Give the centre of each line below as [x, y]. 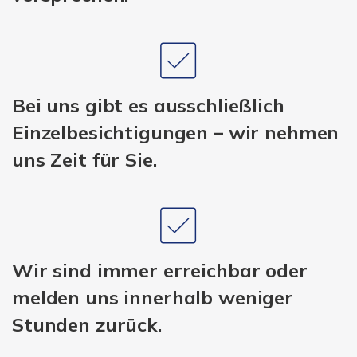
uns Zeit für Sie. [84, 159]
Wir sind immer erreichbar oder [160, 270]
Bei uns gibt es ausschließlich [148, 105]
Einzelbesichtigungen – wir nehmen [176, 132]
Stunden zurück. [87, 324]
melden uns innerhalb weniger [153, 297]
